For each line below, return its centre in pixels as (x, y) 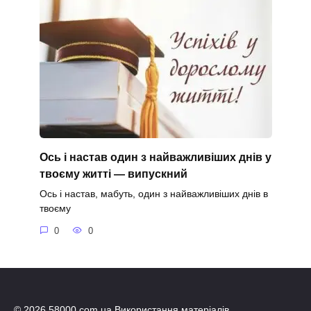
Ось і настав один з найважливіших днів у (155, 157)
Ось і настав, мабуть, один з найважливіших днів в (153, 194)
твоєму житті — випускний (113, 174)
